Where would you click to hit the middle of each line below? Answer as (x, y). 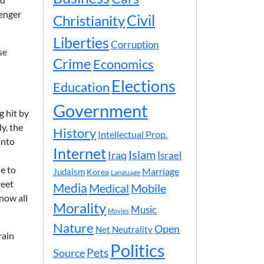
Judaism (69, 171)
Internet (80, 154)
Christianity (89, 21)
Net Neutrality (124, 229)
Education (81, 87)
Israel (169, 156)
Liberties (81, 42)
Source (69, 253)
